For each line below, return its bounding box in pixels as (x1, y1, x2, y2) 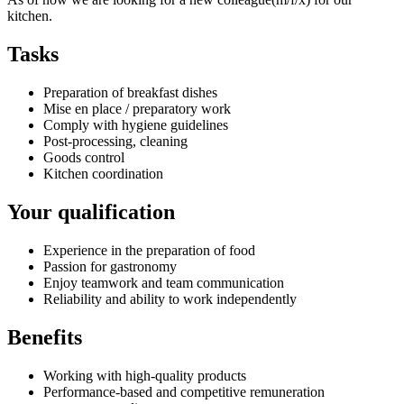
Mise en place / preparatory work (43, 101, 231, 116)
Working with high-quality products (43, 367, 250, 383)
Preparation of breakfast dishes (43, 85, 217, 100)
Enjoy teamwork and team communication (43, 274, 284, 290)
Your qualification (7, 199, 175, 224)
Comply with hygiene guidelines (43, 117, 228, 133)
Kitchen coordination (43, 166, 163, 181)
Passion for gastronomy (43, 258, 177, 274)
